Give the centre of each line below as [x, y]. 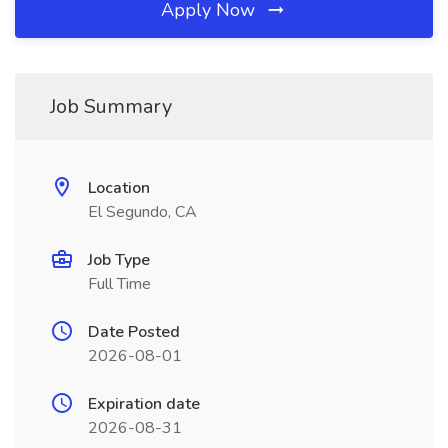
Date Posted [134, 332]
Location [119, 188]
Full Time [119, 284]
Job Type [119, 260]
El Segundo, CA [142, 212]
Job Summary [111, 106]
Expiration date [144, 404]
